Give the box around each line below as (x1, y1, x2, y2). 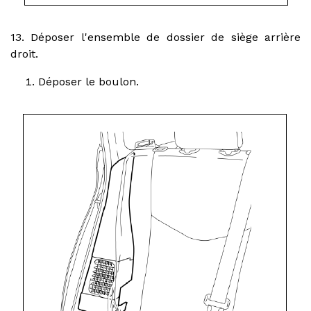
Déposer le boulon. (38, 74, 139, 88)
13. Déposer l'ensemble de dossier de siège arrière (10, 30, 301, 44)
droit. (10, 47, 38, 60)
